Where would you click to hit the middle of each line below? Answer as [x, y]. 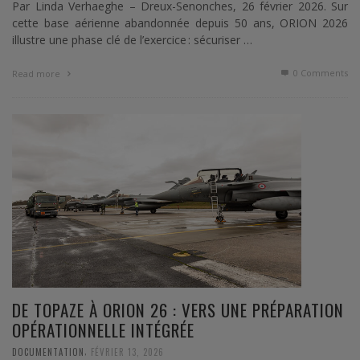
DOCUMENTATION [48, 352]
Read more [37, 73]
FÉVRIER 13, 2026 [127, 352]
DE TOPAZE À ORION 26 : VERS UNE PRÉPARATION [178, 310]
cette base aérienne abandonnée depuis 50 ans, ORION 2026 [180, 22]
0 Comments [319, 72]
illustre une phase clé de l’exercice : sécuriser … [132, 39]
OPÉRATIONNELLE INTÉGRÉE [103, 330]
